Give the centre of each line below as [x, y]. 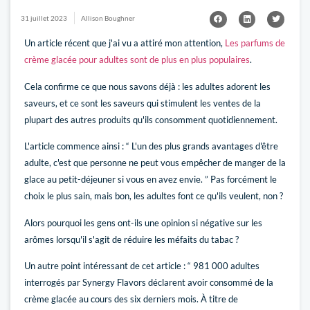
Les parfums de [254, 43]
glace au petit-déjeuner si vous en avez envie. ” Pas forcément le [151, 180]
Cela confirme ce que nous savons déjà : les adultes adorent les [147, 86]
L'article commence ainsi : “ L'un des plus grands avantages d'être [151, 146]
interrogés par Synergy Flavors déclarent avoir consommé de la [149, 282]
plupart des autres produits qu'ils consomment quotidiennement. [151, 119]
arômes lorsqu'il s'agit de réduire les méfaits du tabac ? [131, 239]
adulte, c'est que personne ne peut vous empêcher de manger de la [155, 163]
